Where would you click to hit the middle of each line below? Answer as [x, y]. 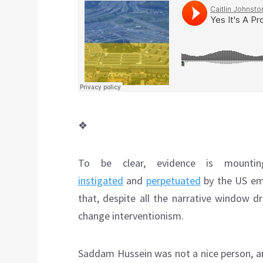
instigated [101, 181]
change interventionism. [131, 216]
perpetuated [173, 181]
